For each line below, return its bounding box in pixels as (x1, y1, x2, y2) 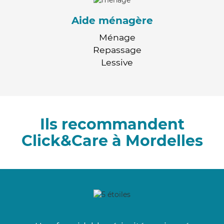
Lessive (101, 56, 133, 67)
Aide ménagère (71, 14, 153, 26)
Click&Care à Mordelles (21, 131, 203, 150)
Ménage (98, 31, 135, 42)
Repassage (92, 44, 141, 55)
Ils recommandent (39, 114, 184, 133)
